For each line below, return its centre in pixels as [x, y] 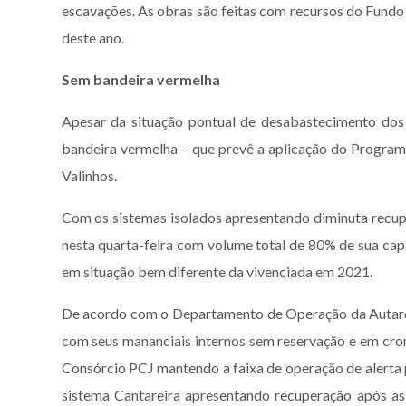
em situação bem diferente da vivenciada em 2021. [217, 271]
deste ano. [92, 37]
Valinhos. [92, 175]
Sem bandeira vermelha [140, 79]
